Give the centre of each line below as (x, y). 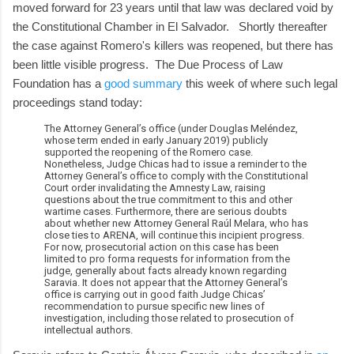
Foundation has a (58, 83)
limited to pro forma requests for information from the (167, 258)
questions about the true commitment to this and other (168, 199)
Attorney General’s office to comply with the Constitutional (176, 175)
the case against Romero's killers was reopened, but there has (173, 45)
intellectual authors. (88, 330)
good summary (143, 83)
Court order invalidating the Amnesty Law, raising (155, 187)
